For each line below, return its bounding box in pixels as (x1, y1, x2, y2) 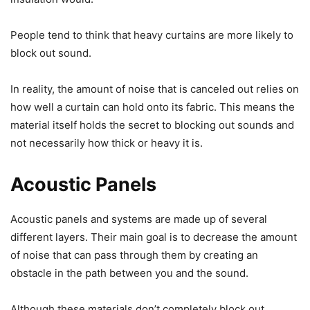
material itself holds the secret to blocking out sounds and (10, 118, 294, 131)
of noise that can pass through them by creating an (10, 248, 258, 262)
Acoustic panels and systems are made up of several (10, 212, 267, 226)
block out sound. (10, 46, 91, 60)
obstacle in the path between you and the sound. (10, 266, 248, 280)
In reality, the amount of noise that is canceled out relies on (10, 82, 299, 95)
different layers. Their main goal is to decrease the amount (10, 230, 297, 244)
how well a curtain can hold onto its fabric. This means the (10, 100, 295, 113)
